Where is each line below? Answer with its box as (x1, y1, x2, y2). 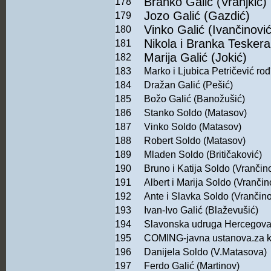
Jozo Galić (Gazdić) (144, 9, 250, 23)
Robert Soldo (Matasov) (144, 135, 246, 146)
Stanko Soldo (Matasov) (144, 108, 247, 119)
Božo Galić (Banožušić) (144, 94, 245, 105)
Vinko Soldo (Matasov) (144, 122, 241, 132)
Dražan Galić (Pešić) (144, 80, 233, 91)
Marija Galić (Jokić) (144, 51, 247, 65)
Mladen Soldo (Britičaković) (144, 149, 262, 160)
